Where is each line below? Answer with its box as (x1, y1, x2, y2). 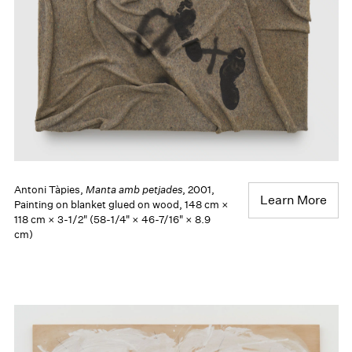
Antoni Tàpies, (13, 182, 86, 196)
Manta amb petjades (85, 182, 182, 196)
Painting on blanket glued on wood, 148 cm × (13, 197, 229, 211)
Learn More (259, 192, 327, 207)
